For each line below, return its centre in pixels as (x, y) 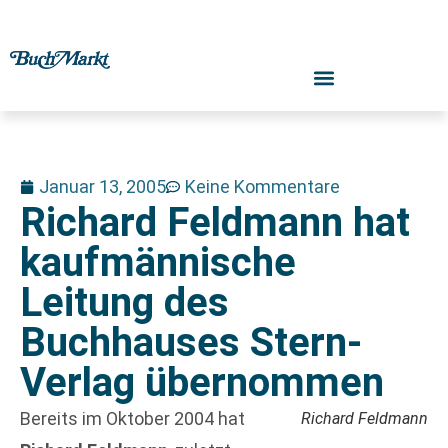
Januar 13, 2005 (102, 186)
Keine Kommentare (262, 186)
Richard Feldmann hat (215, 222)
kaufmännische (158, 262)
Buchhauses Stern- (191, 342)
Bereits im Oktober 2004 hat (132, 418)
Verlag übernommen (202, 382)
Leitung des (124, 302)
